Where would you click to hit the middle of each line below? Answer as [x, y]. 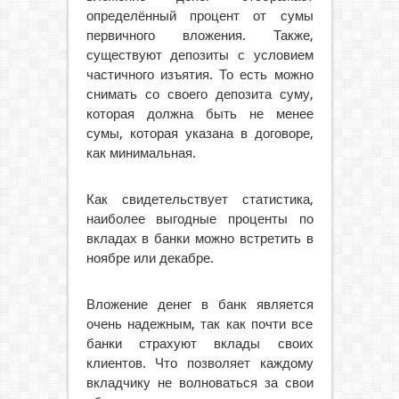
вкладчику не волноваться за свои [199, 383]
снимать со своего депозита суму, [199, 94]
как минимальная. [141, 153]
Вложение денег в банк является [199, 304]
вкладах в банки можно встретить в [199, 238]
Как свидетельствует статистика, [199, 199]
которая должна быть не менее [199, 114]
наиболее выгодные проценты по [199, 219]
